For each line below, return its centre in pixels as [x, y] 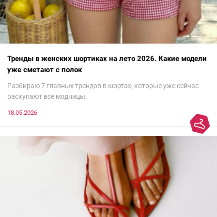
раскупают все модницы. [47, 96]
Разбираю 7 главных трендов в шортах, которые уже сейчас [103, 85]
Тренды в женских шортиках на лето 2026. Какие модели [107, 58]
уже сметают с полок [45, 70]
